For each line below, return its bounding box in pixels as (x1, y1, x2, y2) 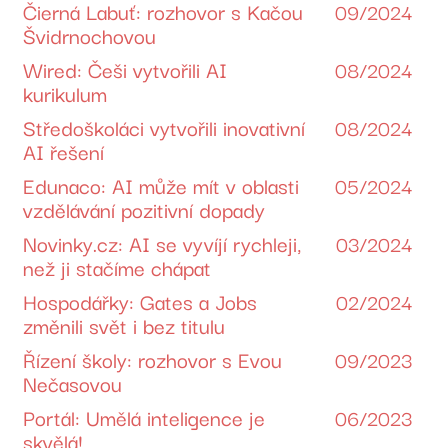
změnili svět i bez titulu (23, 308, 226, 341)
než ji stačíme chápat (23, 250, 212, 283)
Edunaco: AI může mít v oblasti (23, 168, 300, 201)
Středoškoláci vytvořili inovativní (23, 110, 306, 143)
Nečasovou (23, 366, 123, 399)
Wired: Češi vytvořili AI (23, 52, 228, 85)
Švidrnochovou (23, 18, 157, 51)
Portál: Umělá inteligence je (23, 400, 266, 433)
